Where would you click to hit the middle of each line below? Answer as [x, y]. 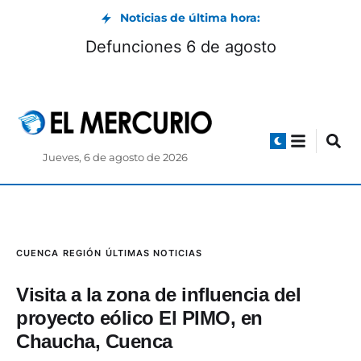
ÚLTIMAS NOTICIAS [154, 253]
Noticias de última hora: [190, 18]
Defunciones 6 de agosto [180, 47]
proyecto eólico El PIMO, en [139, 318]
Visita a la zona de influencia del [158, 295]
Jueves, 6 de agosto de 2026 [116, 158]
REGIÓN [82, 253]
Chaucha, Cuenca [94, 342]
